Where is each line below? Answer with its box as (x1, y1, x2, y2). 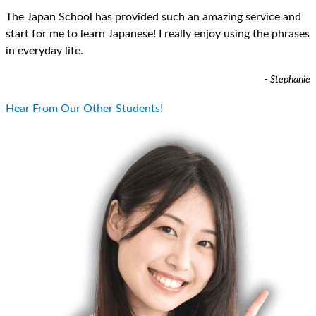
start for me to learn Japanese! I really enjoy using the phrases (6, 28, 310, 39)
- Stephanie (265, 75, 310, 85)
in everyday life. (6, 44, 83, 56)
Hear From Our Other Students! (6, 102, 163, 114)
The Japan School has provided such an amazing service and (6, 11, 301, 23)
